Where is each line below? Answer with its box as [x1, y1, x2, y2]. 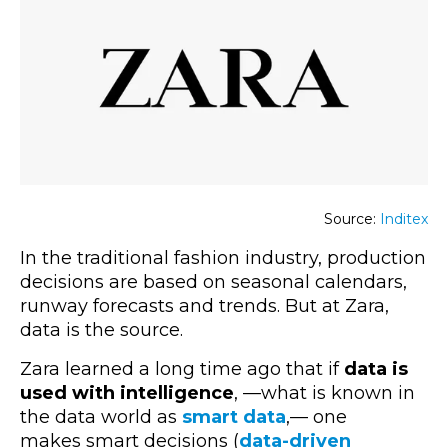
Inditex [380, 210, 428, 229]
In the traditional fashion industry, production [20, 247, 426, 270]
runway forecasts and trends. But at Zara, [20, 295, 389, 318]
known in [331, 382, 415, 405]
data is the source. [20, 319, 183, 342]
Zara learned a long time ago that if [20, 358, 344, 381]
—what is [243, 382, 331, 405]
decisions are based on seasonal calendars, [20, 271, 407, 294]
